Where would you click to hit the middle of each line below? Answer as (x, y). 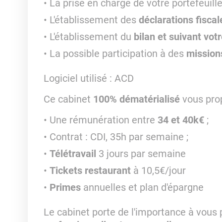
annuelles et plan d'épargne (143, 187)
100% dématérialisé (136, 99)
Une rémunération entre (103, 120)
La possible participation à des (118, 54)
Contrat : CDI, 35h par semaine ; (120, 137)
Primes (66, 187)
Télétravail (74, 154)
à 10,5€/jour (159, 170)
